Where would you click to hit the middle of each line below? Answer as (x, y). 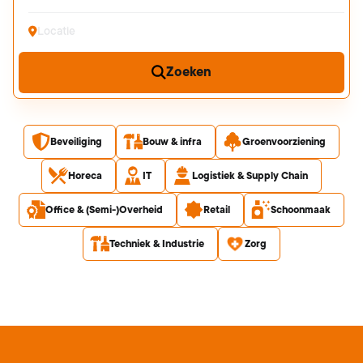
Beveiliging (76, 142)
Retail (217, 210)
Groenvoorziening (284, 142)
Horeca (85, 176)
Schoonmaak (301, 210)
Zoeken (189, 72)
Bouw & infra (172, 142)
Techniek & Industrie (157, 244)
